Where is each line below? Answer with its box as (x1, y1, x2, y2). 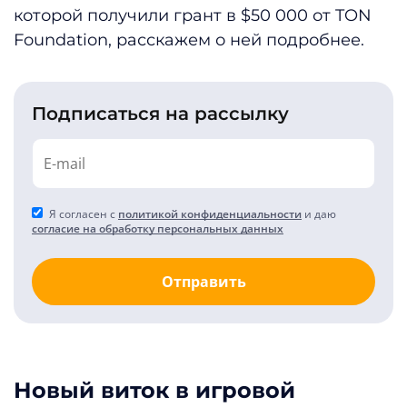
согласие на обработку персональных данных (32, 220, 283, 236)
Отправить (161, 271, 246, 292)
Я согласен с (46, 205, 118, 222)
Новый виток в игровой (14, 376, 295, 403)
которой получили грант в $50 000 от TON (14, 5, 372, 25)
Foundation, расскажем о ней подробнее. (14, 29, 364, 50)
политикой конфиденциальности (118, 205, 302, 222)
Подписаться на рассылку (32, 102, 289, 124)
